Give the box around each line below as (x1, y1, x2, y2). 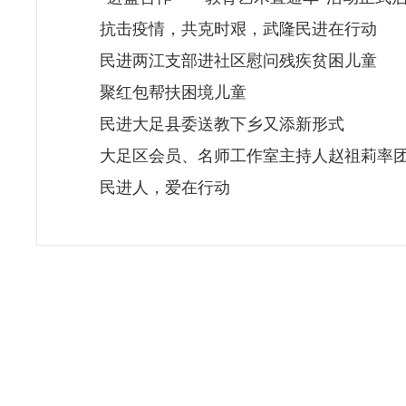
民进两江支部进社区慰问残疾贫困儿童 (99, 51, 377, 70)
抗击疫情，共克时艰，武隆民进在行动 (99, 19, 377, 38)
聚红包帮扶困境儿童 (99, 82, 246, 101)
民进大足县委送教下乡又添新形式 (99, 114, 344, 133)
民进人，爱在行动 (99, 178, 230, 197)
